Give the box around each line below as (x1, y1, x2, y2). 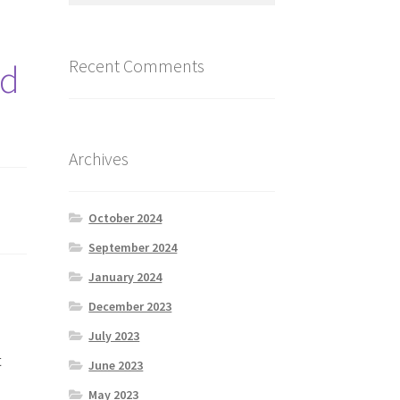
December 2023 (88, 298, 172, 315)
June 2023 (88, 357, 144, 374)
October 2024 (88, 210, 162, 227)
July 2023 (88, 328, 140, 345)
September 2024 (88, 239, 178, 256)
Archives (68, 147, 129, 171)
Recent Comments (68, 54, 204, 77)
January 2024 (88, 269, 162, 286)
